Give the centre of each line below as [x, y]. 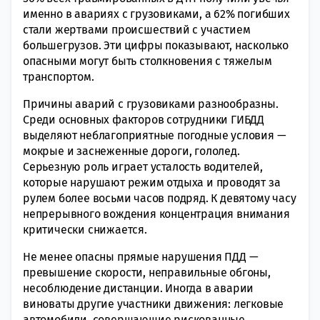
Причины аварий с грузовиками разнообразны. [151, 104]
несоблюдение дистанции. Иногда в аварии [139, 288]
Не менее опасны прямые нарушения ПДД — [141, 256]
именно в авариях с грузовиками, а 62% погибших [156, 14]
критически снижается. [85, 229]
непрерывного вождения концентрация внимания [156, 214]
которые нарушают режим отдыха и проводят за [152, 182]
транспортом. [59, 76]
